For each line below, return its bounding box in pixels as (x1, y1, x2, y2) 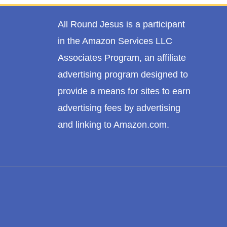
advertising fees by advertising (57, 102, 180, 113)
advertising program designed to (57, 69, 188, 80)
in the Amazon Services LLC (57, 35, 172, 46)
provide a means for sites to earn (57, 86, 191, 96)
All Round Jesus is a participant (57, 19, 185, 29)
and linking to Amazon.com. (57, 119, 169, 130)
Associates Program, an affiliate (57, 52, 186, 63)
